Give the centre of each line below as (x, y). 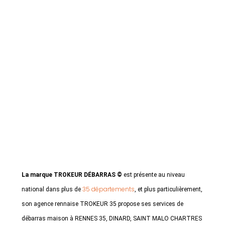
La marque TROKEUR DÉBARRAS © (72, 175)
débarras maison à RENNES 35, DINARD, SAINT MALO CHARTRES (112, 218)
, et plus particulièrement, (168, 189)
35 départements (108, 189)
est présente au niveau (153, 175)
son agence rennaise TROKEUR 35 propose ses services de (102, 204)
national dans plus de (52, 189)
